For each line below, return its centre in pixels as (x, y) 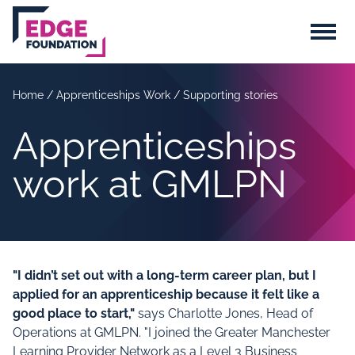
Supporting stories (231, 95)
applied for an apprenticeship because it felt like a (166, 294)
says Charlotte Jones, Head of (224, 313)
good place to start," (74, 313)
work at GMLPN (150, 184)
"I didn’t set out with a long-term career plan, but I (164, 275)
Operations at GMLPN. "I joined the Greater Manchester (172, 332)
